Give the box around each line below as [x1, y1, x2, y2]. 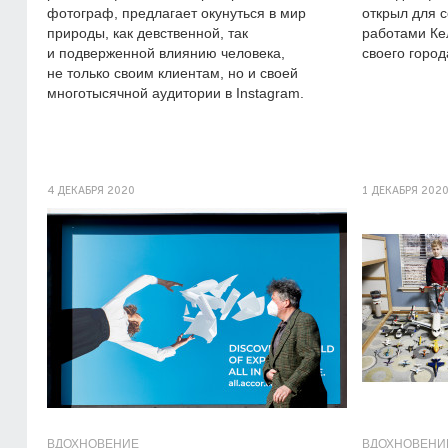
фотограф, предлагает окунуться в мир [47, 5, 306, 21]
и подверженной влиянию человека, [47, 45, 285, 61]
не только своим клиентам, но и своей [47, 65, 298, 81]
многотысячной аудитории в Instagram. [47, 85, 304, 101]
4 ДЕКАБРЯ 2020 [47, 184, 135, 197]
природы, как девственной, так [47, 25, 248, 41]
